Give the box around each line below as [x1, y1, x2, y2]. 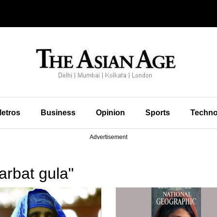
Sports [145, 108, 170, 117]
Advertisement [90, 134, 127, 140]
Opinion [95, 108, 125, 117]
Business [40, 108, 76, 117]
